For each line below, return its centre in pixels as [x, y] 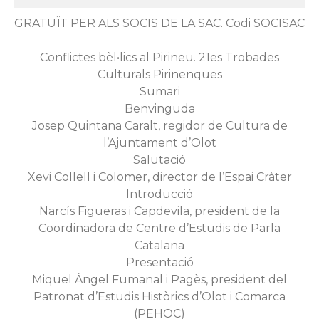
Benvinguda [159, 109]
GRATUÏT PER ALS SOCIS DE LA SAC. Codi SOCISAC [159, 23]
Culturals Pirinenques [159, 74]
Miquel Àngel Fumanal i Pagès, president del [159, 279]
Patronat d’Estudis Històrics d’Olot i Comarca [159, 297]
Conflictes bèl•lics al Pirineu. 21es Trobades [159, 57]
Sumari [159, 91]
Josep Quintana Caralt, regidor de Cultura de [159, 126]
